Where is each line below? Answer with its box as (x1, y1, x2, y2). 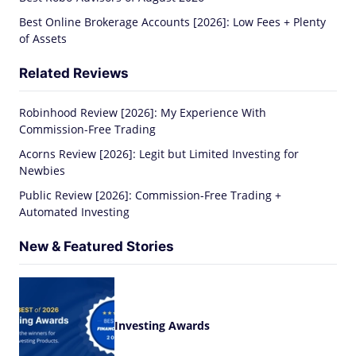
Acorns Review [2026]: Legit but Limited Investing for (19, 146, 299, 161)
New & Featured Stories (19, 238, 174, 254)
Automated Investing (19, 204, 130, 219)
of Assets (19, 31, 67, 46)
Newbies (19, 163, 65, 178)
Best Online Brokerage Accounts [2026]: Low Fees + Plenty (19, 14, 326, 29)
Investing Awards (114, 317, 210, 333)
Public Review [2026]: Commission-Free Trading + (19, 188, 281, 203)
